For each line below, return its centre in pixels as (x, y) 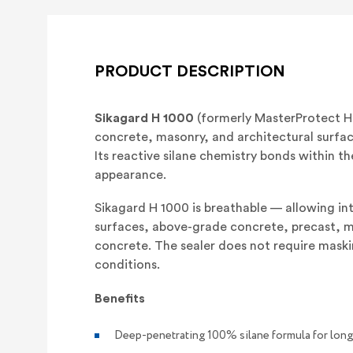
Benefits (120, 298)
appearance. (130, 175)
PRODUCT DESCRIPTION (190, 71)
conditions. (127, 265)
